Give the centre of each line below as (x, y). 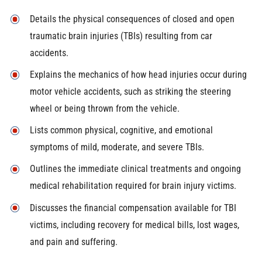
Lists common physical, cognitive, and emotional (121, 130)
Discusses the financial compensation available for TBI (133, 208)
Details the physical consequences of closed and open (132, 19)
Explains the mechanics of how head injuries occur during (138, 75)
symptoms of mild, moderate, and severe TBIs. (117, 147)
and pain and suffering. (73, 242)
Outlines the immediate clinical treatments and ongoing (135, 169)
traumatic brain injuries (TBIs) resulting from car (121, 36)
